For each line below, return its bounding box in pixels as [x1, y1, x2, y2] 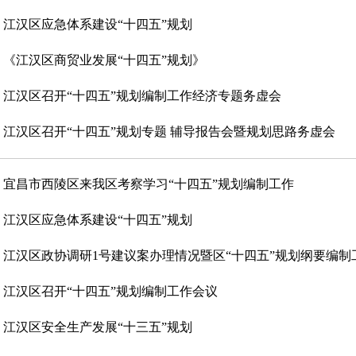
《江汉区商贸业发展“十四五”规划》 [3, 53, 205, 67]
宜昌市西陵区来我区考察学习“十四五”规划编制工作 [3, 177, 294, 191]
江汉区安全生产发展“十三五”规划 [3, 320, 192, 334]
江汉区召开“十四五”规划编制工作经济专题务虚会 [3, 89, 281, 103]
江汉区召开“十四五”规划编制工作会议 [3, 284, 218, 298]
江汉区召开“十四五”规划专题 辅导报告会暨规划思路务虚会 [3, 125, 335, 138]
